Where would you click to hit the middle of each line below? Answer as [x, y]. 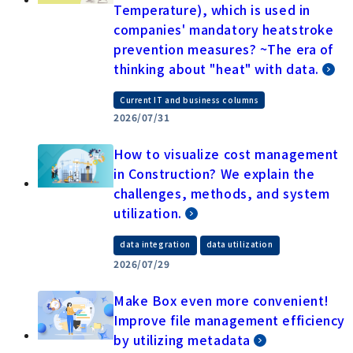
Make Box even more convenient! [221, 301]
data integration [155, 244]
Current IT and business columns [190, 100]
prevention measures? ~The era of [223, 49]
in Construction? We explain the [214, 174]
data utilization [240, 244]
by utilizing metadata [182, 340]
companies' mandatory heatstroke [224, 30]
